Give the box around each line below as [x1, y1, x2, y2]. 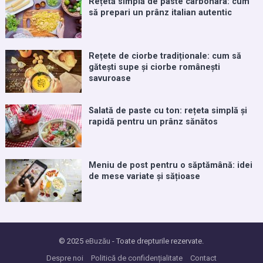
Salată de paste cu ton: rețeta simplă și [88, 106, 247, 116]
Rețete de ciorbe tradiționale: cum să [88, 51, 241, 62]
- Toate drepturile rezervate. [110, 237, 204, 246]
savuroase [88, 73, 131, 84]
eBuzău [85, 237, 111, 246]
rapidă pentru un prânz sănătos [88, 117, 218, 127]
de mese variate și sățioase [88, 171, 200, 182]
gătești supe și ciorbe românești [88, 62, 220, 73]
